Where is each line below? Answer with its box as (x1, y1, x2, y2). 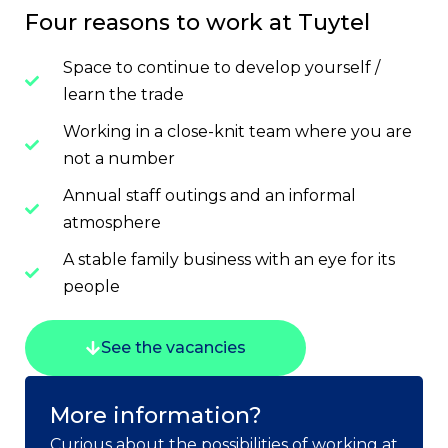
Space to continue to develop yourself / (62, 58, 380, 78)
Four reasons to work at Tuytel (25, 9, 370, 37)
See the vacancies (101, 338, 246, 358)
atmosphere (62, 213, 161, 233)
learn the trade (62, 85, 184, 105)
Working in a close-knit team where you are (62, 122, 412, 142)
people (62, 277, 120, 297)
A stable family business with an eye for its (62, 250, 395, 270)
